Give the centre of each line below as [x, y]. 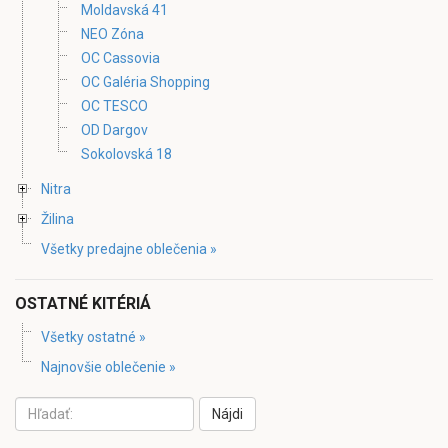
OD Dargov [114, 129]
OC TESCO [114, 105]
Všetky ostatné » [93, 336]
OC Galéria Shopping [145, 81]
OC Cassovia [120, 57]
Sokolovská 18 [126, 153]
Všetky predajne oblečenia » [129, 248]
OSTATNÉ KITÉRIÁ [83, 303]
